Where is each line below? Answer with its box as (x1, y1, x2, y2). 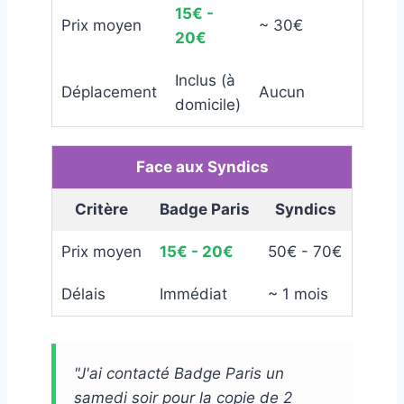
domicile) (175, 96, 241, 115)
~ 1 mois (268, 285, 328, 304)
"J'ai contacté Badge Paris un (74, 364, 284, 383)
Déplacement (61, 83, 157, 102)
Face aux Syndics (135, 158, 269, 177)
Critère (75, 200, 128, 219)
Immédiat (160, 285, 227, 304)
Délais (61, 285, 106, 304)
